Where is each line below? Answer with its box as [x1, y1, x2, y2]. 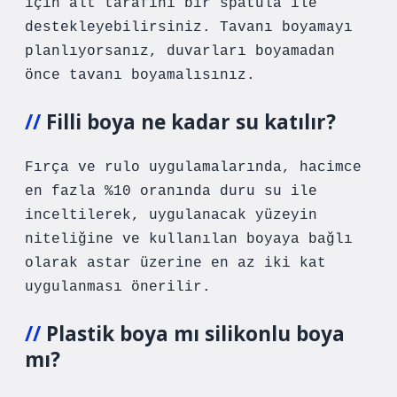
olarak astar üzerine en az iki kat [25, 255, 326, 271]
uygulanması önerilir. [25, 279, 211, 295]
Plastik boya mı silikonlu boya [46, 320, 345, 347]
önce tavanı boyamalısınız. [25, 67, 255, 83]
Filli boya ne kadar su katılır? [46, 108, 336, 136]
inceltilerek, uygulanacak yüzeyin [25, 207, 317, 223]
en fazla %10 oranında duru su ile [25, 183, 317, 199]
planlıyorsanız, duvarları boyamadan [25, 43, 335, 59]
